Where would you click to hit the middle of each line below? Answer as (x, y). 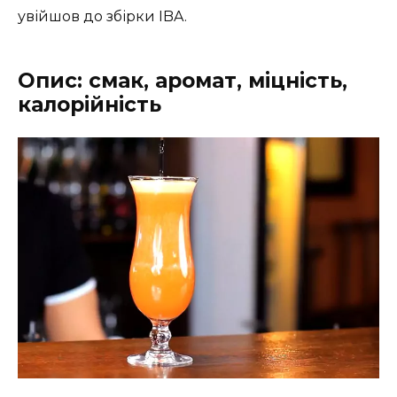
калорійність (90, 105)
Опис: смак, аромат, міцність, (183, 81)
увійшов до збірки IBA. (102, 17)
